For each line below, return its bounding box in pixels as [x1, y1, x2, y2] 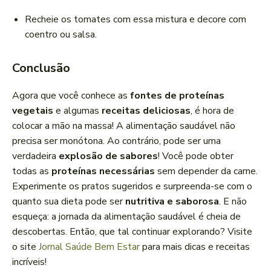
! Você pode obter [158, 149, 233, 163]
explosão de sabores [59, 149, 158, 163]
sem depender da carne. [155, 165, 258, 178]
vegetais [12, 104, 53, 118]
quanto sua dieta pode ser [12, 195, 125, 209]
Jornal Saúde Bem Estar [39, 240, 140, 254]
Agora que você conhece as [12, 89, 130, 103]
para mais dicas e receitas [140, 240, 250, 254]
